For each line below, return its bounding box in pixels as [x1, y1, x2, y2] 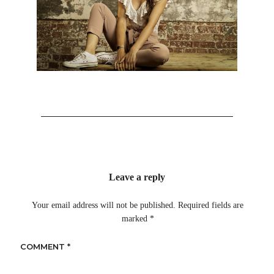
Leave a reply [109, 172, 165, 183]
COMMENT [20, 242, 67, 252]
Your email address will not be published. [32, 201, 176, 210]
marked [121, 214, 150, 224]
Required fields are [178, 201, 244, 210]
